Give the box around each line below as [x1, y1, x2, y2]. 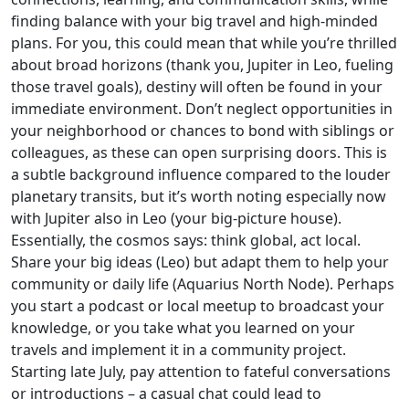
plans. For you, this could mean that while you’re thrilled [11, 33, 397, 53]
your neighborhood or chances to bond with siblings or [11, 121, 394, 141]
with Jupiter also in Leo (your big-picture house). [11, 208, 341, 228]
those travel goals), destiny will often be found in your [11, 77, 383, 97]
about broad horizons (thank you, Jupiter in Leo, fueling [11, 55, 393, 75]
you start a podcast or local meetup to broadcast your [11, 296, 384, 316]
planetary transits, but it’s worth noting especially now [11, 186, 386, 206]
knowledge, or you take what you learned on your [11, 318, 355, 338]
